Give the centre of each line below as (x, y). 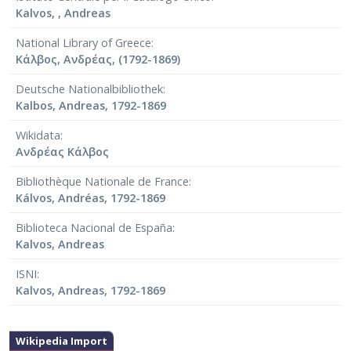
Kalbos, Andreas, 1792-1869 (91, 106)
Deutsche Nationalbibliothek (89, 89)
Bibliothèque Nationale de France (102, 182)
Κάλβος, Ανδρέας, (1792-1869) (98, 60)
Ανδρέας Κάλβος (62, 152)
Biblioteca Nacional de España (94, 228)
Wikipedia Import (62, 341)
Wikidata (38, 136)
